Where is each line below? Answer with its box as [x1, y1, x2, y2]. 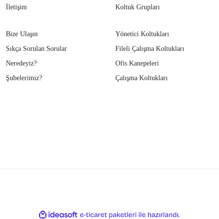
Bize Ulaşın [6, 30, 38, 38]
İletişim [6, 3, 27, 11]
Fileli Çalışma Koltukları [115, 45, 184, 53]
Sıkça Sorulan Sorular [6, 45, 67, 53]
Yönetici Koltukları [115, 30, 169, 38]
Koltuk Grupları [115, 3, 160, 11]
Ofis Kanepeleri [115, 60, 159, 67]
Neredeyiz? [6, 60, 37, 67]
